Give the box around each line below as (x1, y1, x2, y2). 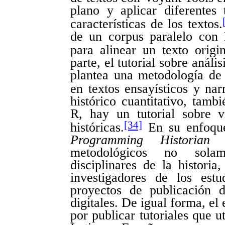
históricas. (70, 120, 124, 135)
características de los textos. (70, 17, 222, 32)
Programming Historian (70, 133, 210, 148)
